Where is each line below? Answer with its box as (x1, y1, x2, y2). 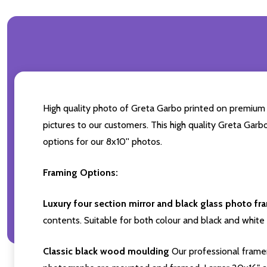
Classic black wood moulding (43, 246, 169, 257)
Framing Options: (43, 167, 118, 179)
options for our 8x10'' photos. (43, 136, 162, 148)
